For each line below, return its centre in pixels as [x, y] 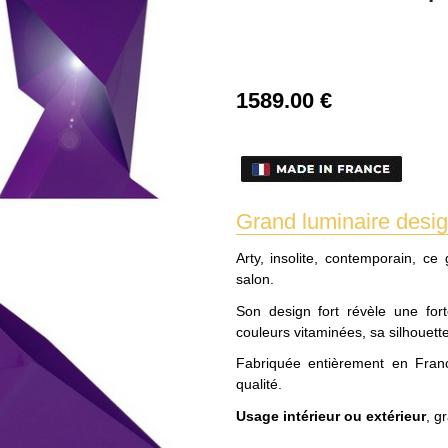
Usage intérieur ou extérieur [330, 415]
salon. [254, 279]
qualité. [260, 384]
